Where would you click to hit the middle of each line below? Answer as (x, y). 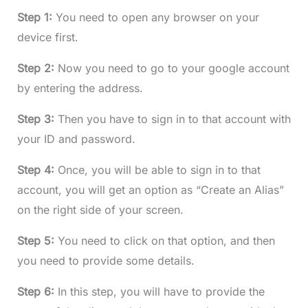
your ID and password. (76, 139)
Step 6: (37, 291)
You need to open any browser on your (157, 17)
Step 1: (36, 17)
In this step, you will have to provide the (161, 291)
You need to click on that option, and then (166, 240)
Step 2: (37, 68)
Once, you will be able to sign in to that (159, 169)
